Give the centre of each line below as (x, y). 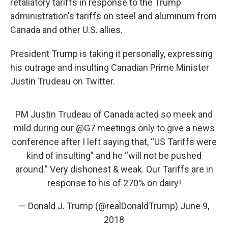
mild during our (45, 128)
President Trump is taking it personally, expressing (111, 54)
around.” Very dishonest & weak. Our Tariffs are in (114, 169)
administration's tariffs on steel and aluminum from (113, 16)
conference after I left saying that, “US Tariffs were (114, 142)
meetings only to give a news (155, 128)
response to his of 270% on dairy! (114, 183)
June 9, (195, 206)
